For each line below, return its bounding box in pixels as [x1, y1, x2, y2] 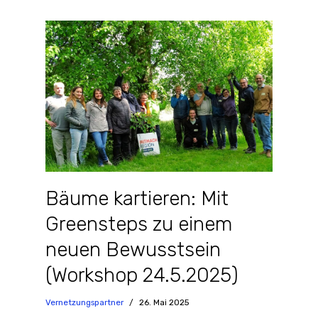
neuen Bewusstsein [45, 237, 221, 261]
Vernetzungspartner [45, 297, 124, 307]
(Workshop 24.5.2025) [45, 263, 238, 287]
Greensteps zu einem [45, 212, 232, 236]
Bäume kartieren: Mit [45, 186, 229, 210]
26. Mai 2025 [139, 297, 190, 307]
